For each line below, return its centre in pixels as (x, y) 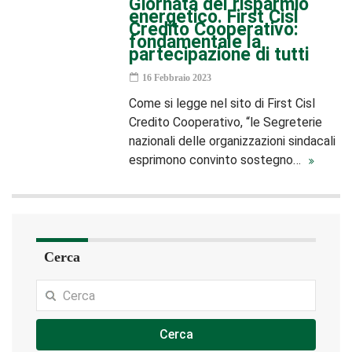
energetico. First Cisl (214, 17)
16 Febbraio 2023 (176, 78)
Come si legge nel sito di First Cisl (222, 103)
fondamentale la (195, 42)
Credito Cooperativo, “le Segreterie (226, 122)
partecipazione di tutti (219, 55)
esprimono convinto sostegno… (217, 160)
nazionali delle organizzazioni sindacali (233, 141)
